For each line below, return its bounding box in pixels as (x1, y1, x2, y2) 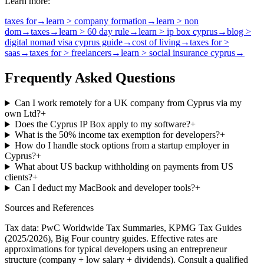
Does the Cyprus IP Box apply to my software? (14, 119, 190, 130)
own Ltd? (5, 108, 41, 119)
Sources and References (5, 203, 94, 213)
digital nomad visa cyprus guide (5, 37, 123, 48)
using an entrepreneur (144, 244, 227, 255)
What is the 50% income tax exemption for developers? (14, 130, 220, 140)
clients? (5, 172, 32, 183)
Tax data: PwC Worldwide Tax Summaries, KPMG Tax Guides (5, 223, 242, 233)
